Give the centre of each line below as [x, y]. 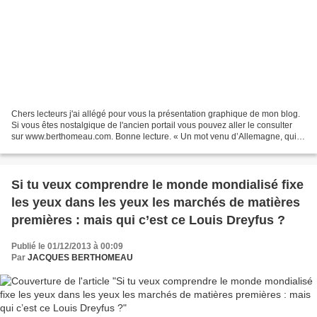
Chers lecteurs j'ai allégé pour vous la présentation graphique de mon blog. [156, 114]
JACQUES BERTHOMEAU [80, 258]
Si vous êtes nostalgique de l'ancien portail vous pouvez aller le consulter [152, 126]
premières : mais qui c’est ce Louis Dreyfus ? [148, 220]
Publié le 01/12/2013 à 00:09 [67, 247]
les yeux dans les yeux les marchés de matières [156, 203]
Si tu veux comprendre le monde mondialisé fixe [157, 185]
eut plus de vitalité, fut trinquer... [71, 148]
